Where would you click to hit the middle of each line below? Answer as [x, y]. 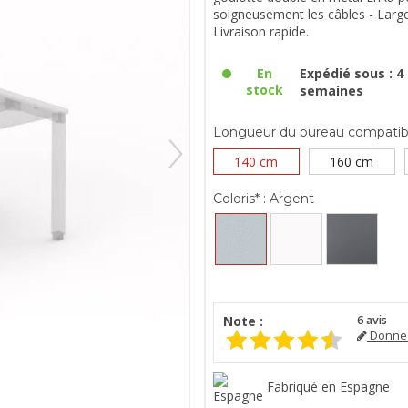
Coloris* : [240, 198]
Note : [243, 321]
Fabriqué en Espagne [328, 386]
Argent [290, 198]
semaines [332, 90]
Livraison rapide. [261, 31]
